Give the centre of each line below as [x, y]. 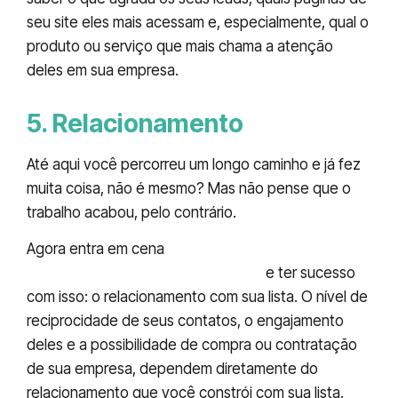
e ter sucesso [309, 273]
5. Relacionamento [135, 123]
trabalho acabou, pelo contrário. [131, 212]
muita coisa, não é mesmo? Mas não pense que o [189, 188]
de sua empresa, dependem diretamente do [172, 369]
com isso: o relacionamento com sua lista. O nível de [197, 297]
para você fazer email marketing [144, 273]
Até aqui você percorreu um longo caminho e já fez [194, 164]
